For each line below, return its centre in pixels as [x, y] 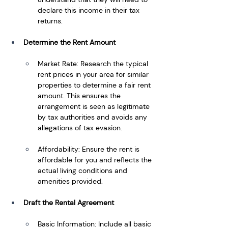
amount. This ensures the [80, 95]
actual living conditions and [83, 170]
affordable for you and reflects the [96, 160]
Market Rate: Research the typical [94, 63]
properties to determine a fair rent [95, 85]
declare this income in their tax [90, 10]
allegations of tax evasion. [80, 127]
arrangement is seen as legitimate [95, 106]
